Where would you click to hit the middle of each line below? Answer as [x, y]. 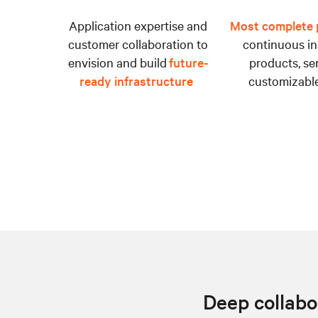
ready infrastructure [136, 80]
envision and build [119, 62]
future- [187, 62]
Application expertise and [138, 25]
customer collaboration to [138, 43]
